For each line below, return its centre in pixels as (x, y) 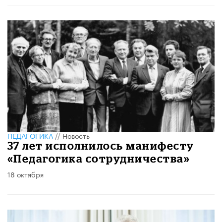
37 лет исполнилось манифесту (101, 146)
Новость (76, 136)
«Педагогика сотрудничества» (99, 159)
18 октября (26, 174)
